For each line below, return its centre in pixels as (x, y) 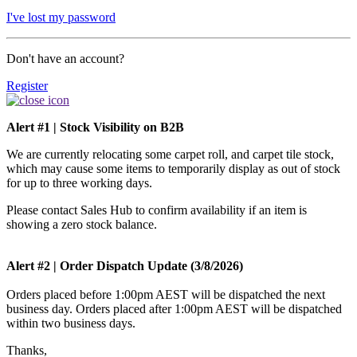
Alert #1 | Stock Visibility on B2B (95, 127)
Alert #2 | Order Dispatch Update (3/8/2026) (125, 265)
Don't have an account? (65, 58)
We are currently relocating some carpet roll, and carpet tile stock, (170, 154)
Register (27, 85)
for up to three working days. (79, 182)
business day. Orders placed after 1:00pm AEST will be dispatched (174, 308)
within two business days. (71, 323)
